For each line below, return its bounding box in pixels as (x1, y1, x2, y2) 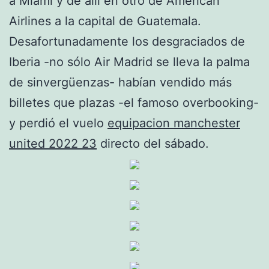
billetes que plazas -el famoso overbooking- (9, 95, 259, 110)
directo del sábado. (97, 136, 209, 151)
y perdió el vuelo (9, 115, 107, 130)
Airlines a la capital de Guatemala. (9, 13, 201, 28)
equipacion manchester (107, 115, 240, 130)
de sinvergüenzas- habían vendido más (9, 74, 232, 89)
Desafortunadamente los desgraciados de (9, 34, 245, 49)
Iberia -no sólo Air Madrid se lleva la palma (9, 54, 250, 69)
